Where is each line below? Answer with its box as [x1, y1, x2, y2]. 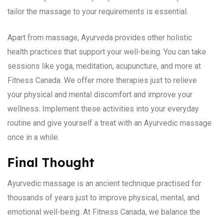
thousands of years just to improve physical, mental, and [7, 192, 199, 202]
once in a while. [7, 132, 59, 142]
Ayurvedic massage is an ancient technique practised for [7, 178, 201, 188]
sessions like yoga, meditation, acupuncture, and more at [7, 61, 201, 71]
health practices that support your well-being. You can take [7, 47, 206, 56]
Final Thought [7, 154, 94, 170]
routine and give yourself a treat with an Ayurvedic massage [7, 118, 212, 128]
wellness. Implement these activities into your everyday [7, 104, 199, 113]
